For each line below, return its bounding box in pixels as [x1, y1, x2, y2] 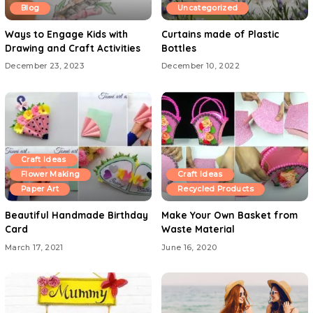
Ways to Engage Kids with [5, 27, 128, 40]
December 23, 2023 [5, 61, 84, 71]
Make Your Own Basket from [161, 209, 298, 221]
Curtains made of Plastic [161, 27, 279, 40]
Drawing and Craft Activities [5, 41, 140, 54]
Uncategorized [177, 3, 238, 13]
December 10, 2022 [161, 61, 240, 71]
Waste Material [161, 223, 235, 235]
